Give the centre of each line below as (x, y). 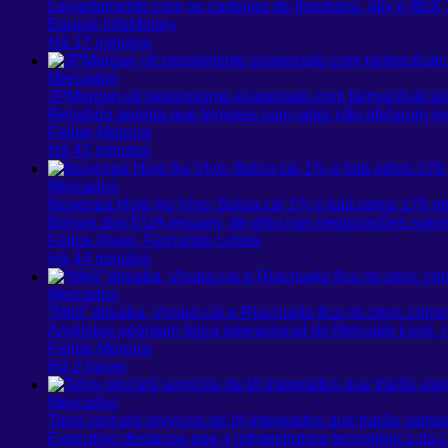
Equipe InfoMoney (112, 24)
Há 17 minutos (99, 42)
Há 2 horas (87, 366)
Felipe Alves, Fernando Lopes (154, 240)
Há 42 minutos (99, 150)
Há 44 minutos (99, 258)
